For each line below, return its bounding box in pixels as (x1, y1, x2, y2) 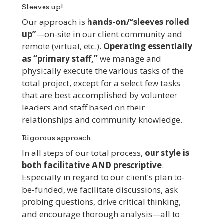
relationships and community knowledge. (22, 114, 182, 125)
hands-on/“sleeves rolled (87, 16, 189, 27)
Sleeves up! (22, 2, 63, 11)
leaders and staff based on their (22, 102, 145, 113)
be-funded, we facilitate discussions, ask (22, 184, 178, 195)
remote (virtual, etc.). (22, 41, 103, 52)
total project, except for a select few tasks (22, 77, 180, 88)
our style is (144, 147, 189, 158)
